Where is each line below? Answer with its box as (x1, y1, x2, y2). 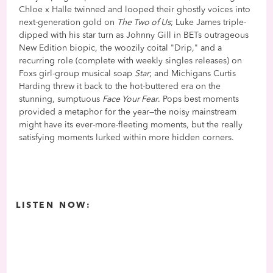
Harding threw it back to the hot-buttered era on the (19, 82, 221, 91)
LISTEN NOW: (16, 200, 92, 210)
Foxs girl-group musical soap (19, 69, 135, 78)
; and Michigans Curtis (149, 69, 236, 78)
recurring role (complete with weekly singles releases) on (19, 56, 243, 65)
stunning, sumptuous (19, 94, 103, 104)
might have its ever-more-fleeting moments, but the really (19, 120, 243, 129)
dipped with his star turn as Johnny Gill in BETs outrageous (19, 30, 249, 40)
